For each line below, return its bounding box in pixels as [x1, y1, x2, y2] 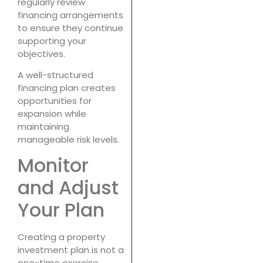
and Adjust [18, 174, 119, 201]
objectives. [18, 47, 65, 60]
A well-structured [18, 68, 93, 81]
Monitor [18, 152, 89, 179]
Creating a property [18, 231, 105, 244]
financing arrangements [18, 8, 123, 21]
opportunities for [18, 94, 92, 107]
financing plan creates [18, 81, 116, 94]
